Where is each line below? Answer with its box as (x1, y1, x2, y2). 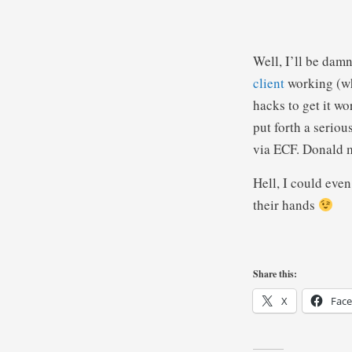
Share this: (253, 267, 297, 280)
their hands (253, 196, 318, 214)
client (253, 74, 284, 92)
